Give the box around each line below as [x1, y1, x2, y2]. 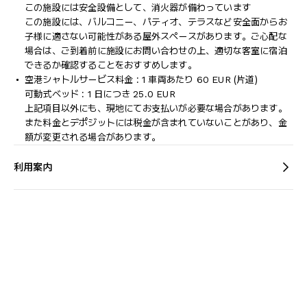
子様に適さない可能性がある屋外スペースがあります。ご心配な [25, 31, 287, 42]
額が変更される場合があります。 [25, 132, 161, 143]
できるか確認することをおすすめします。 [25, 60, 197, 71]
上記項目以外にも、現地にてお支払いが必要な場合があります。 [25, 103, 287, 114]
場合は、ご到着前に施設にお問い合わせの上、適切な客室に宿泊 [25, 45, 287, 56]
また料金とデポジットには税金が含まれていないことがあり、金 [25, 117, 287, 128]
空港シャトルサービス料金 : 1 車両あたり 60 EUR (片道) [25, 74, 258, 85]
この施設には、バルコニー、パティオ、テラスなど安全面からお [25, 16, 287, 27]
